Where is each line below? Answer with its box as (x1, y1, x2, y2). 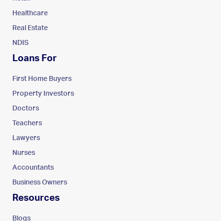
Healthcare (12, 9, 48, 17)
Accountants (12, 164, 54, 171)
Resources (12, 193, 60, 203)
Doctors (12, 105, 39, 112)
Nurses (12, 149, 35, 156)
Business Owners (12, 179, 67, 186)
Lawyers (12, 134, 40, 142)
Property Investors (12, 90, 74, 97)
